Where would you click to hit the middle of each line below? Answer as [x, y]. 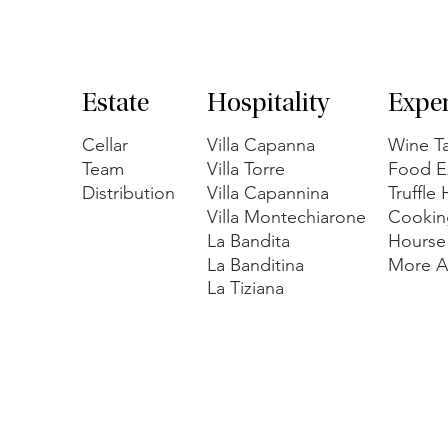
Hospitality [268, 104]
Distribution [128, 192]
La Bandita [248, 240]
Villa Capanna [263, 144]
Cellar [105, 144]
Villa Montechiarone [286, 216]
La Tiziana [248, 287]
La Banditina [260, 264]
